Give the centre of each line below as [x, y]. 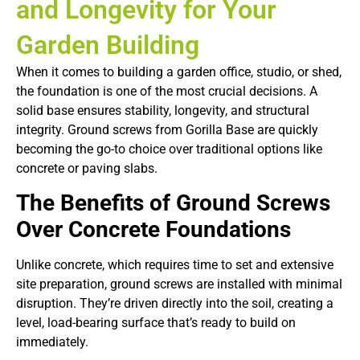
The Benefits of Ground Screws [173, 203]
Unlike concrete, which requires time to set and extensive [175, 265]
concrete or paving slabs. [87, 168]
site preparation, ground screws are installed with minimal [179, 284]
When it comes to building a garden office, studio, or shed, [179, 72]
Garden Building [108, 45]
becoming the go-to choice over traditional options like [169, 149]
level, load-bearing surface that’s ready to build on [156, 323]
